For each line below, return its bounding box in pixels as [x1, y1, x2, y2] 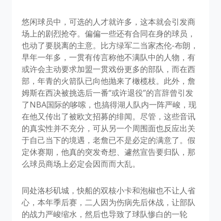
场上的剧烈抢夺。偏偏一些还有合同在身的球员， [22, 28, 195, 39]
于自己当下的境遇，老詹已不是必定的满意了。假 [22, 135, 195, 146]
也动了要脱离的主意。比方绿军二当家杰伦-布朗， [22, 40, 198, 51]
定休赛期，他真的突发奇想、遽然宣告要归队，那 [22, 147, 195, 158]
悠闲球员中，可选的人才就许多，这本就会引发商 [22, 16, 195, 28]
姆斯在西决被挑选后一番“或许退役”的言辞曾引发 [22, 87, 193, 99]
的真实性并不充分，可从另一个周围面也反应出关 [22, 123, 195, 134]
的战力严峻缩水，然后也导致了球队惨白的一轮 [22, 209, 187, 220]
